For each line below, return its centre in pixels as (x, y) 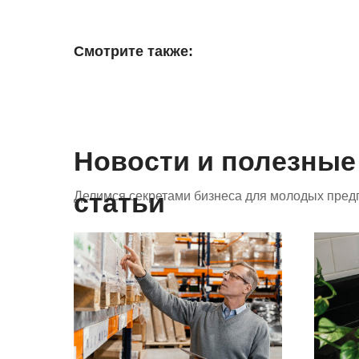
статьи (119, 203)
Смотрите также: (133, 51)
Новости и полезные (215, 161)
